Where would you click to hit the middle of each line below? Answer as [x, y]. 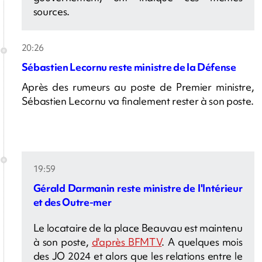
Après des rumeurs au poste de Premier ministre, [138, 87]
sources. [51, 12]
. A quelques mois [202, 242]
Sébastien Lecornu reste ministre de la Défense [129, 67]
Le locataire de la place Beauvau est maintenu [138, 228]
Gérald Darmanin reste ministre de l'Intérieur [138, 188]
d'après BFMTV [127, 242]
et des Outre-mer [72, 202]
